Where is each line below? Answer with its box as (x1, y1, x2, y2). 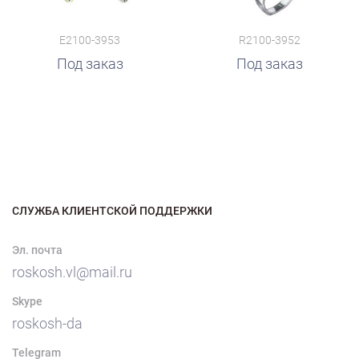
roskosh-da (12, 315, 83, 332)
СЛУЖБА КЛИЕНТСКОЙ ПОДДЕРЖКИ (12, 204, 212, 217)
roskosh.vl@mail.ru (12, 264, 132, 280)
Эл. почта (12, 244, 63, 256)
